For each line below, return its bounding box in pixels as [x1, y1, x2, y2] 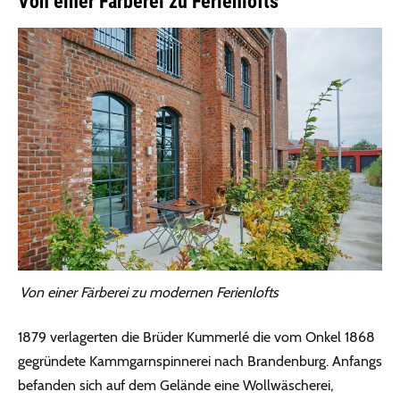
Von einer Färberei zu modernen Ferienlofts [20, 284, 279, 302]
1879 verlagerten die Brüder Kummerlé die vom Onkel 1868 [18, 329, 375, 346]
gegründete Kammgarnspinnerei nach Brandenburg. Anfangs [18, 353, 382, 371]
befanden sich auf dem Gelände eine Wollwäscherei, [18, 377, 333, 395]
